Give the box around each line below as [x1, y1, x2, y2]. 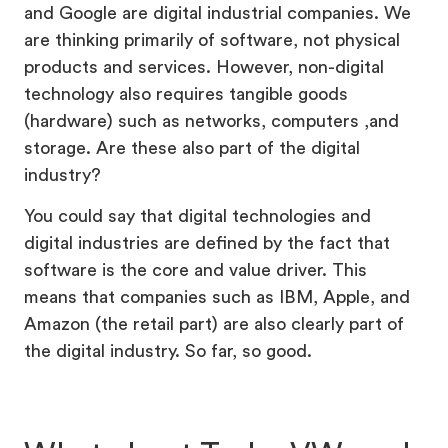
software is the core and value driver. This [24, 260, 367, 279]
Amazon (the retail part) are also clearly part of [24, 314, 404, 333]
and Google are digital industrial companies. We [24, 3, 411, 22]
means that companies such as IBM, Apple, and [24, 287, 410, 306]
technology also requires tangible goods [24, 84, 348, 103]
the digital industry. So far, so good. [24, 341, 312, 360]
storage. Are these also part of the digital [24, 138, 360, 157]
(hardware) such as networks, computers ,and [24, 111, 399, 130]
